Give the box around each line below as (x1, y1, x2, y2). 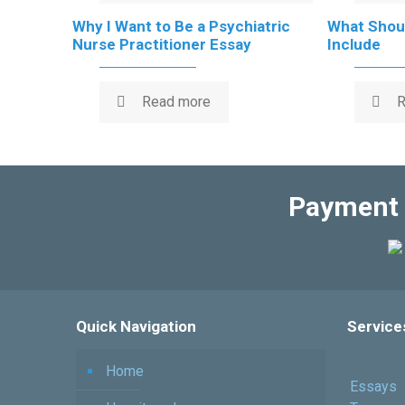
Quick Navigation (76, 317, 196, 335)
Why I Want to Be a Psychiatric (72, 17, 291, 35)
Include (327, 35, 381, 53)
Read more (141, 93, 211, 110)
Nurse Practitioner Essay (72, 35, 252, 53)
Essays (350, 378, 398, 395)
